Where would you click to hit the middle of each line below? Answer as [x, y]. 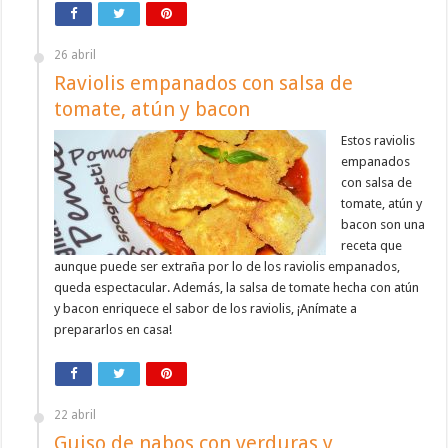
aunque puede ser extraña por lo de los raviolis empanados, [227, 267]
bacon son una [383, 225]
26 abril [75, 55]
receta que [372, 246]
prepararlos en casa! [113, 330]
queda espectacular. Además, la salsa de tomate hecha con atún [237, 288]
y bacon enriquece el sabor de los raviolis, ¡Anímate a [206, 309]
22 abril [75, 415]
